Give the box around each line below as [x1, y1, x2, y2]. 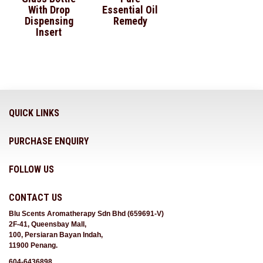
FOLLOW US [9, 163, 54, 175]
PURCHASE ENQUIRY [9, 135, 89, 147]
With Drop [28, 3, 70, 16]
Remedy [113, 14, 147, 27]
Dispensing [24, 14, 73, 27]
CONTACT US [9, 191, 62, 203]
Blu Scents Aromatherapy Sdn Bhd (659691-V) [9, 209, 164, 218]
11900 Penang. [9, 241, 58, 249]
